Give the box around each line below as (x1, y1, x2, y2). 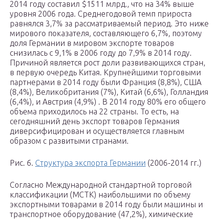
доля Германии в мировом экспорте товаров (10, 39, 174, 48)
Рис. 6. (10, 158, 35, 168)
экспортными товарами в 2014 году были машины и (10, 200, 203, 209)
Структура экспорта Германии (35, 158, 146, 168)
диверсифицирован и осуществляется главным (10, 127, 184, 136)
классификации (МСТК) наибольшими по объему (10, 190, 191, 199)
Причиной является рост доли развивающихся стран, (10, 58, 205, 67)
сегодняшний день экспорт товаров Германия (10, 117, 179, 126)
